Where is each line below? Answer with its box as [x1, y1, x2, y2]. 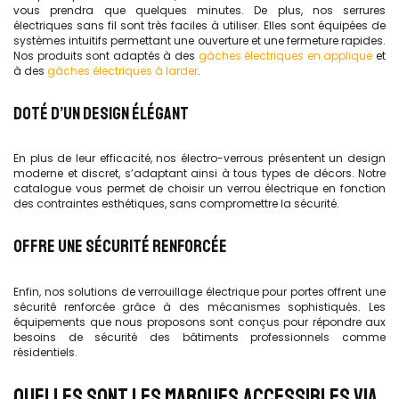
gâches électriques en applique [198, 47, 373, 63]
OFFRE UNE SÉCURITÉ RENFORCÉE [13, 235, 227, 257]
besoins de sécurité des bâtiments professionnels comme [13, 329, 386, 345]
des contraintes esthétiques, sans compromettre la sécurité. [13, 196, 339, 211]
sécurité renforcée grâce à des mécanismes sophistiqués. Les [13, 298, 386, 314]
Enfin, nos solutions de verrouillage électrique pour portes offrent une [13, 283, 386, 299]
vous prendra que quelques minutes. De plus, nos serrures [13, 2, 386, 18]
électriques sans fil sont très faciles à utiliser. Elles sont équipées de [13, 17, 386, 33]
